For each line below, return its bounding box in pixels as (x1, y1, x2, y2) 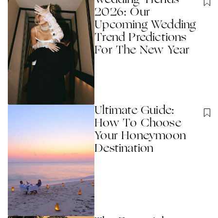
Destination (94, 143, 154, 155)
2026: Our (94, 6, 150, 18)
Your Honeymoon (94, 130, 186, 143)
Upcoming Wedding (94, 19, 196, 31)
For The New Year (94, 44, 190, 56)
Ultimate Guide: (94, 105, 175, 117)
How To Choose (94, 118, 181, 130)
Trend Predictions (94, 32, 187, 44)
